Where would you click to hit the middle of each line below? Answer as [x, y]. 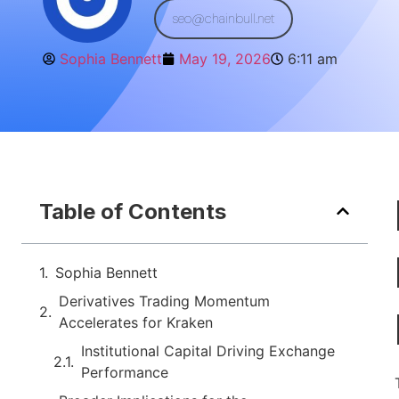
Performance [125, 372]
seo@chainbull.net [224, 18]
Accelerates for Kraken [136, 322]
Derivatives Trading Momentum [164, 301]
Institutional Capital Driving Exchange [208, 350]
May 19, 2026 [225, 59]
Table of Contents [133, 211]
